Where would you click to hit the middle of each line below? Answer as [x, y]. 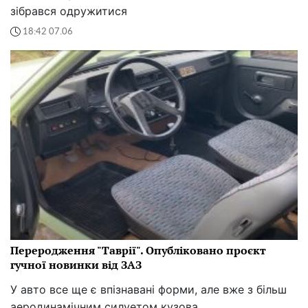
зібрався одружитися [69, 11]
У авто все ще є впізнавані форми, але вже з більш [148, 289]
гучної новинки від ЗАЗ [76, 264]
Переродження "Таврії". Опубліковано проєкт [138, 250]
